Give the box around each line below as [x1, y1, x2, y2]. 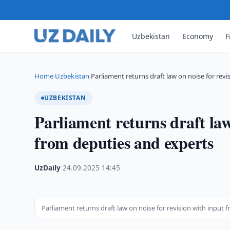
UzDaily [34, 163, 61, 172]
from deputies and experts [34, 130, 214, 155]
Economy [182, 31, 214, 41]
